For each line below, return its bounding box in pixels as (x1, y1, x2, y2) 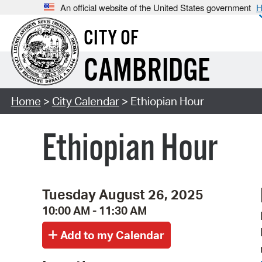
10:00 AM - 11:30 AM (42, 203, 147, 218)
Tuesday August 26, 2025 (42, 185, 204, 203)
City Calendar (51, 94, 119, 109)
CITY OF (83, 26, 139, 52)
